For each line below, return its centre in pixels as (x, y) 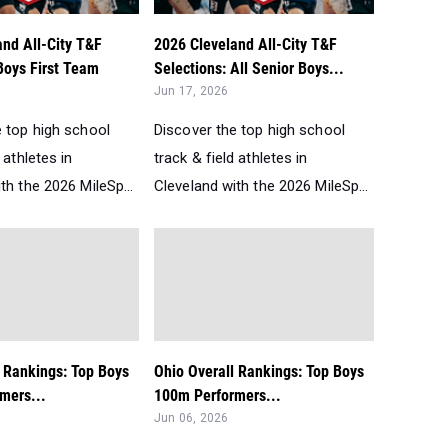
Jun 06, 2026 (191, 417)
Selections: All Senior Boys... (249, 68)
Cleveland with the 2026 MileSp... (261, 185)
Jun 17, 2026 (191, 90)
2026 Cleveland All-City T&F (245, 44)
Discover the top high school (249, 129)
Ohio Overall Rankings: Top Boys (259, 371)
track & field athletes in (231, 157)
